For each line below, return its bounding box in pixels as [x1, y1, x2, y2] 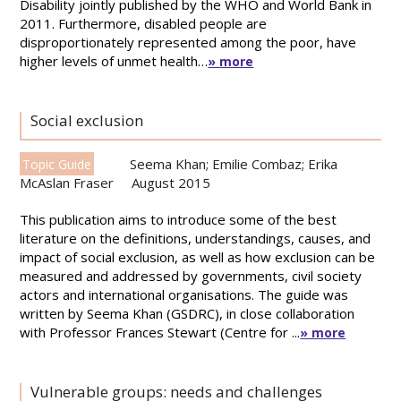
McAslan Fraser [20, 174, 115, 192]
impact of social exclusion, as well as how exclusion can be [20, 248, 376, 266]
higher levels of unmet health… [20, 52, 209, 70]
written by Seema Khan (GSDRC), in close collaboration [20, 304, 355, 322]
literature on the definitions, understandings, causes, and [20, 229, 371, 247]
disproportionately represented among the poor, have [20, 33, 357, 51]
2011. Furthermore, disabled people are [20, 14, 268, 32]
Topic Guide [22, 156, 92, 173]
